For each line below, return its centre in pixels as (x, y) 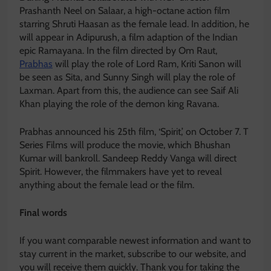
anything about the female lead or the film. (107, 185)
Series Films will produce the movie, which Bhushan (125, 145)
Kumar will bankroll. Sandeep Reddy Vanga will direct (128, 158)
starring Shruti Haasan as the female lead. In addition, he (134, 24)
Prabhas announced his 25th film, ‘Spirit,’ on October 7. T (134, 132)
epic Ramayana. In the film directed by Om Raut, (118, 51)
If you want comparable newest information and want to (135, 241)
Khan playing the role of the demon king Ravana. (119, 104)
